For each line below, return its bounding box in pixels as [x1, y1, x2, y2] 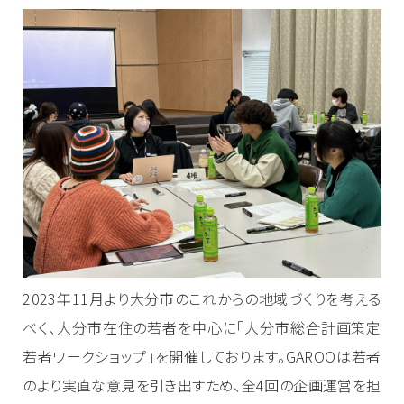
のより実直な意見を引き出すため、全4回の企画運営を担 [23, 373, 381, 396]
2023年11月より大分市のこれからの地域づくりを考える [23, 287, 381, 309]
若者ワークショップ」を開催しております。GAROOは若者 [23, 344, 381, 367]
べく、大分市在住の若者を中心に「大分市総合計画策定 [23, 316, 381, 338]
